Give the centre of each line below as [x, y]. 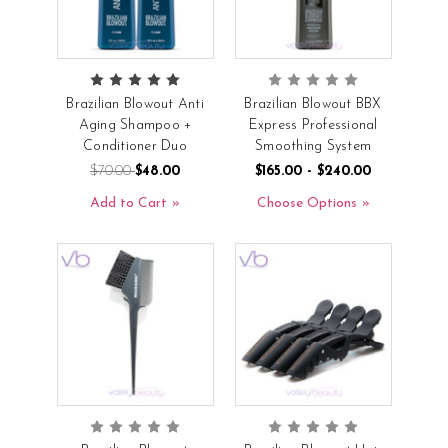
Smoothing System [313, 146]
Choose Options [306, 203]
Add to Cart [128, 203]
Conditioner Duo [135, 146]
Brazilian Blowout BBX [313, 104]
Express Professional [313, 125]
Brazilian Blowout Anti [135, 104]
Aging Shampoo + [135, 125]
